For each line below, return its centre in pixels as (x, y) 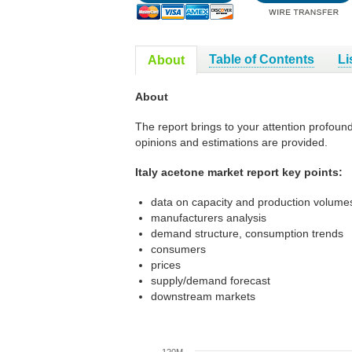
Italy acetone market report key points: (239, 172)
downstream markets (203, 296)
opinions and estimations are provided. (231, 142)
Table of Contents (262, 59)
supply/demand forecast (211, 280)
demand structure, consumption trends (247, 233)
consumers (178, 249)
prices (166, 265)
